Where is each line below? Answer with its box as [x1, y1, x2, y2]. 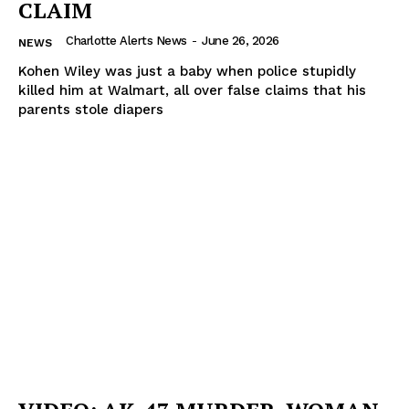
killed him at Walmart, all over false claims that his [18, 81, 366, 99]
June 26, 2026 [202, 33, 279, 47]
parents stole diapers [18, 100, 163, 118]
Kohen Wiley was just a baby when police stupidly [18, 62, 356, 79]
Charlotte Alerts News [66, 33, 187, 47]
